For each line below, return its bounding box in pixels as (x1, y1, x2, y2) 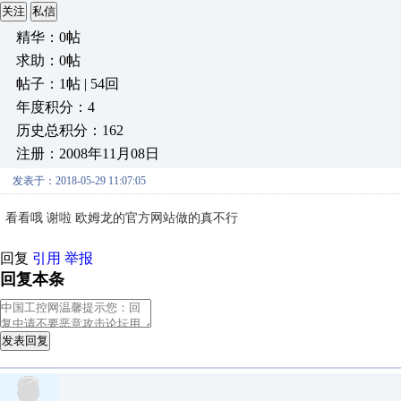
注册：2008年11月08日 (16, 146, 159, 161)
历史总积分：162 (16, 123, 124, 138)
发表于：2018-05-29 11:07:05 (13, 175, 146, 187)
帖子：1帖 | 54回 (16, 76, 119, 91)
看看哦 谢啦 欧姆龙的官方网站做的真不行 (5, 211, 242, 225)
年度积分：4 (16, 99, 95, 115)
